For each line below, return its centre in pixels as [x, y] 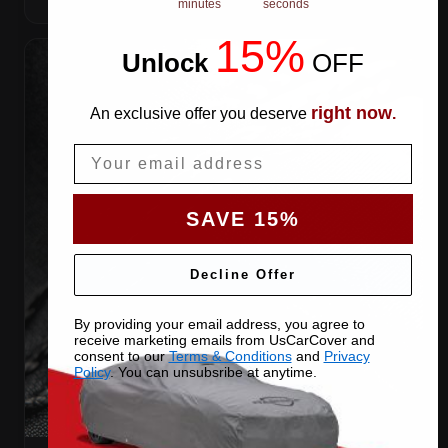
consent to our [121, 355]
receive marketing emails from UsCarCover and [224, 339]
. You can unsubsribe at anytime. [213, 371]
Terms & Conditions [230, 355]
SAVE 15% [242, 218]
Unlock [168, 62]
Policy [91, 371]
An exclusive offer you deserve [200, 113]
